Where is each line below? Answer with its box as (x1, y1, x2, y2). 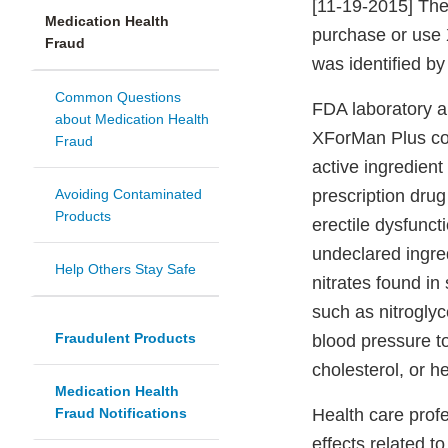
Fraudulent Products (55, 330, 196, 347)
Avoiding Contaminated (55, 186, 202, 203)
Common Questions (55, 89, 181, 106)
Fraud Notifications (55, 405, 187, 422)
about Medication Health (55, 111, 209, 128)
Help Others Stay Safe (55, 261, 196, 278)
